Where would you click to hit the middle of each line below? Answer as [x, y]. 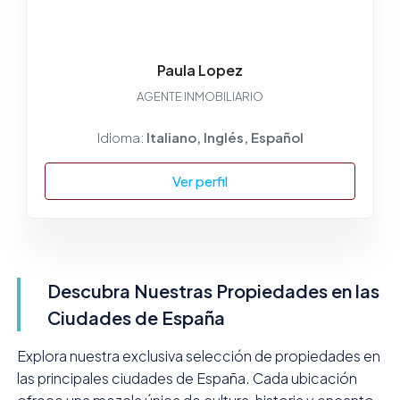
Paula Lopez [200, 70]
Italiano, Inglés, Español [225, 137]
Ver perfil [200, 180]
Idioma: [121, 137]
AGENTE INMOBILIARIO [200, 96]
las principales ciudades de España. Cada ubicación [187, 378]
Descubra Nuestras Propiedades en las [213, 290]
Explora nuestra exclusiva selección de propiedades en [198, 355]
